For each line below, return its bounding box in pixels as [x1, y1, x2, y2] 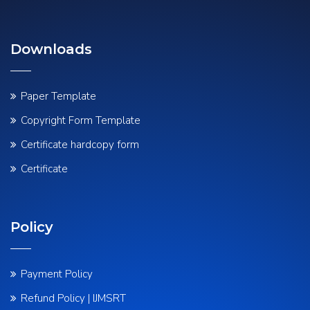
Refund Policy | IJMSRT [21, 291, 126, 305]
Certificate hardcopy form [21, 138, 139, 152]
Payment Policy [21, 267, 93, 281]
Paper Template [21, 89, 96, 103]
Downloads [10, 41, 92, 57]
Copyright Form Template [21, 113, 140, 127]
